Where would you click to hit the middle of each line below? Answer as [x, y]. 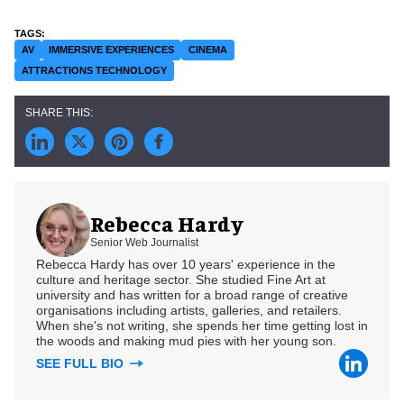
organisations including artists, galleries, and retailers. [189, 310]
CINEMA [208, 49]
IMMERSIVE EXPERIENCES [111, 49]
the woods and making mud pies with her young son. [186, 340]
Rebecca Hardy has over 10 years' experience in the [186, 264]
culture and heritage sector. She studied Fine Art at [181, 279]
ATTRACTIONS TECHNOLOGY [94, 70]
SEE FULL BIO [82, 363]
